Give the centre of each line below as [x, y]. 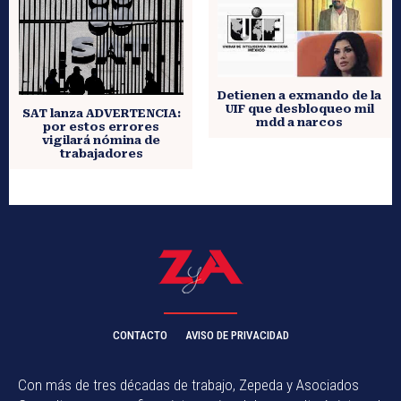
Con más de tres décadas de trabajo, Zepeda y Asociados [188, 384]
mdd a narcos [300, 123]
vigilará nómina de [102, 140]
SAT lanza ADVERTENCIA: [101, 113]
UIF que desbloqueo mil [299, 109]
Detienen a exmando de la [300, 96]
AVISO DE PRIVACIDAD [237, 335]
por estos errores [102, 126]
